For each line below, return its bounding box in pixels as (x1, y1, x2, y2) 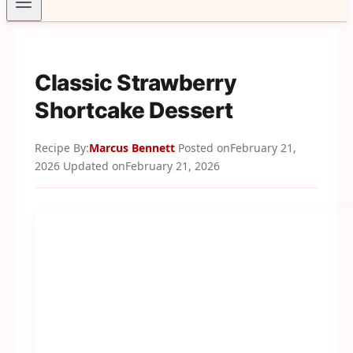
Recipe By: (35, 140, 89, 156)
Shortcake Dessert (35, 97, 233, 124)
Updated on (63, 158, 125, 174)
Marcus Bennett (89, 140, 175, 156)
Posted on (178, 140, 230, 156)
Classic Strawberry (35, 69, 236, 97)
